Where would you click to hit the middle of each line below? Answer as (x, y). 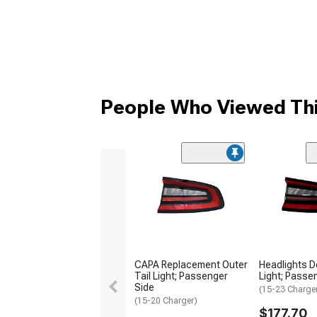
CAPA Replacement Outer (191, 265)
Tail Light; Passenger (181, 276)
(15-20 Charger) (166, 301)
